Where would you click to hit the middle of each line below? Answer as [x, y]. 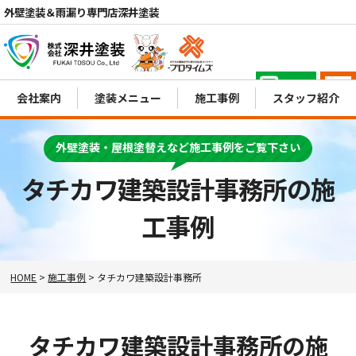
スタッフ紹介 [306, 97]
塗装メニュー [128, 97]
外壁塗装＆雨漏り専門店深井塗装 [81, 12]
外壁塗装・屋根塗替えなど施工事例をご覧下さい [178, 147]
